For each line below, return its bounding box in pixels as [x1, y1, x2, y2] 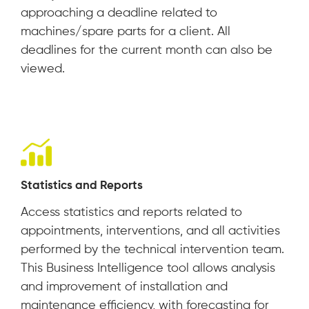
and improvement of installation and [21, 281, 228, 294]
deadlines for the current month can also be [21, 44, 272, 57]
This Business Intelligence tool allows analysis [21, 262, 275, 275]
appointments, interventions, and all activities [21, 225, 280, 238]
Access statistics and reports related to [21, 206, 242, 219]
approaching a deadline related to [21, 7, 217, 20]
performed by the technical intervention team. [21, 243, 284, 257]
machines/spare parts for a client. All [21, 26, 230, 39]
